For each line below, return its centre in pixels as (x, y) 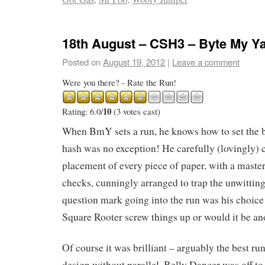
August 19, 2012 (134, 62)
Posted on (81, 62)
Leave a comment (206, 62)
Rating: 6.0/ (83, 111)
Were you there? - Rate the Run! (119, 82)
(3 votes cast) (136, 111)
